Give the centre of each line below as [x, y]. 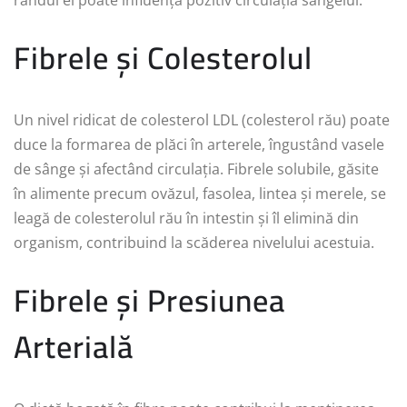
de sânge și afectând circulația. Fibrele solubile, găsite [196, 169]
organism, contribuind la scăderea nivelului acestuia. [194, 243]
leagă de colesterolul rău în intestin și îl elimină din [186, 218]
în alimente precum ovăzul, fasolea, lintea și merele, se [200, 194]
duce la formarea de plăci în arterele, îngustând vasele [199, 145]
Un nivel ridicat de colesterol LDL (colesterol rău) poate [202, 120]
